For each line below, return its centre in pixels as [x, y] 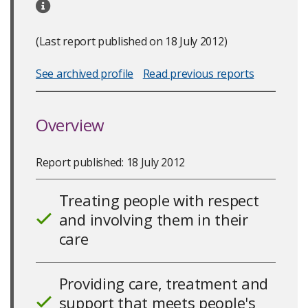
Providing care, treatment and [164, 283]
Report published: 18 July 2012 [110, 162]
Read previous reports [198, 74]
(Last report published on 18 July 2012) [132, 41]
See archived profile [85, 74]
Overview [70, 125]
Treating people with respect [159, 200]
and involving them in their [153, 219]
